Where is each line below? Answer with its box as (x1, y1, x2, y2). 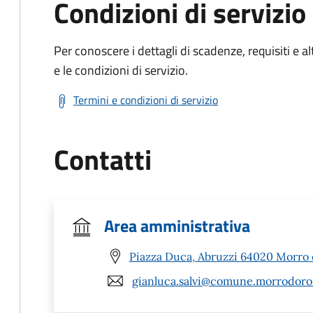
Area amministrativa (104, 213, 250, 238)
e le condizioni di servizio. (54, 61, 188, 80)
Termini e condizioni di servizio (73, 92, 218, 108)
